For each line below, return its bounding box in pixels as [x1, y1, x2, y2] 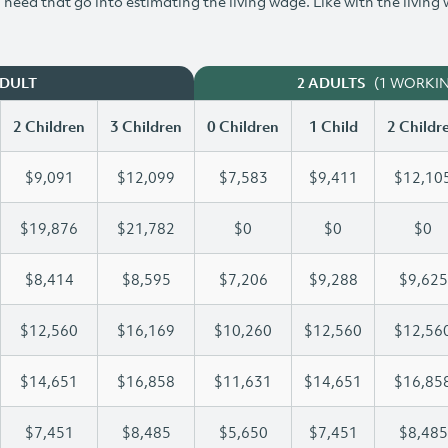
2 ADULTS [296, 74, 366, 92]
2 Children [13, 116, 85, 136]
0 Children [207, 116, 279, 136]
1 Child [308, 116, 358, 136]
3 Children [110, 116, 182, 136]
